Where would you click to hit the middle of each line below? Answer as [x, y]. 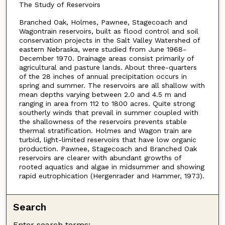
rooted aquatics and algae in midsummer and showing [111, 166]
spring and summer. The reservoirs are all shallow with [112, 85]
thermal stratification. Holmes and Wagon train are [105, 130]
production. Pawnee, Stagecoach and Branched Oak [108, 148]
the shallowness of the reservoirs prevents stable [103, 121]
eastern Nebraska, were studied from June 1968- [102, 49]
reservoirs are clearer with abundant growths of [100, 157]
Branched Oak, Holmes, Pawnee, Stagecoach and [103, 22]
